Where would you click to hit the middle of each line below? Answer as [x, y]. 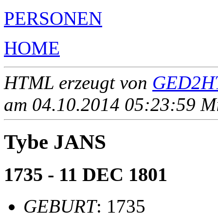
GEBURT [60, 206]
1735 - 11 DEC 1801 [86, 175]
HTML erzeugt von [78, 82]
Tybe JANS [55, 142]
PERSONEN [53, 18]
